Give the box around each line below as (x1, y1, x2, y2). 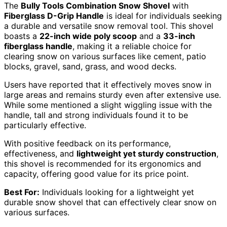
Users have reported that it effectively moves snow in (4, 79, 211, 90)
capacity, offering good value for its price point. (4, 168, 188, 179)
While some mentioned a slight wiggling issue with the (4, 99, 212, 110)
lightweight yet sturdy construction (77, 148, 216, 159)
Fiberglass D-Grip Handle (4, 10, 104, 21)
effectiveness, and (4, 148, 77, 159)
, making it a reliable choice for (72, 41, 192, 51)
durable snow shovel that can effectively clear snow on (4, 197, 216, 207)
